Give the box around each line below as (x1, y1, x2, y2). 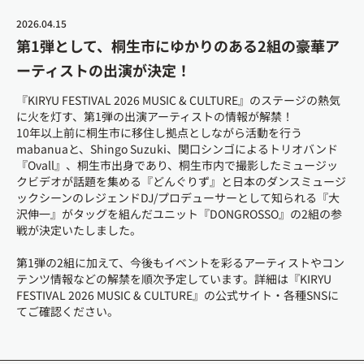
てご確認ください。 (16, 303, 119, 320)
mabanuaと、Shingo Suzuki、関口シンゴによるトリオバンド (16, 141, 338, 158)
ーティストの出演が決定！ (16, 59, 191, 81)
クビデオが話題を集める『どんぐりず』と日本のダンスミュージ (16, 173, 346, 190)
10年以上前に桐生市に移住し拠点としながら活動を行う (16, 124, 302, 141)
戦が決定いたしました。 (16, 222, 141, 239)
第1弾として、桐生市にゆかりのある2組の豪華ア (16, 35, 340, 57)
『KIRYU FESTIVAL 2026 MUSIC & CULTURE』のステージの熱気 (16, 92, 340, 109)
